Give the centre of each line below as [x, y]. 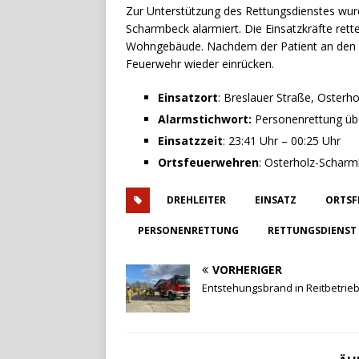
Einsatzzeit [190, 141]
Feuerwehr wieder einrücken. [200, 64]
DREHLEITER [196, 200]
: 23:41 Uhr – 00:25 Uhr [282, 141]
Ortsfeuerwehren [208, 163]
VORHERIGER [247, 270]
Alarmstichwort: [206, 119]
